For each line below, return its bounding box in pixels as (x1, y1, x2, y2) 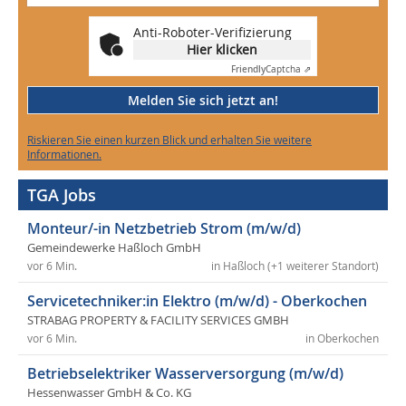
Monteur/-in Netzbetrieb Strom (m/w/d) (27, 218, 301, 239)
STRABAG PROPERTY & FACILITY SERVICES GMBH (27, 313, 289, 329)
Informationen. (27, 147, 101, 162)
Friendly (231, 63, 266, 76)
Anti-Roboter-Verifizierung (133, 24, 292, 42)
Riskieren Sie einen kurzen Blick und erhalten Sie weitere (27, 132, 312, 148)
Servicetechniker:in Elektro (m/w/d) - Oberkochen (27, 291, 367, 312)
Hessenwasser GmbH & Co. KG (27, 385, 191, 401)
